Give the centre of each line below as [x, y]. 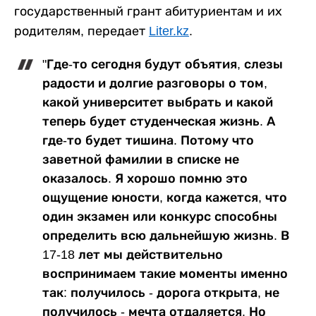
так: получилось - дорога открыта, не [161, 293]
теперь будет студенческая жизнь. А [159, 122]
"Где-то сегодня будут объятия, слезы [163, 65]
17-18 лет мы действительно [133, 255]
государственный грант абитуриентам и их [148, 12]
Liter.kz [169, 31]
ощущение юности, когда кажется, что [165, 198]
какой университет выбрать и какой [158, 103]
